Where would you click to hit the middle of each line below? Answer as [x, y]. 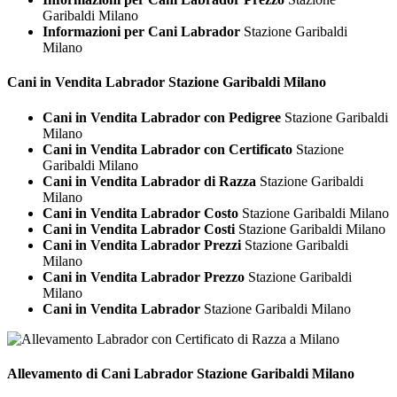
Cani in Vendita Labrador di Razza [149, 181]
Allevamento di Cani [69, 373]
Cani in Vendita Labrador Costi [139, 229]
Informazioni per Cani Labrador [143, 31]
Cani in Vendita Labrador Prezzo [144, 276]
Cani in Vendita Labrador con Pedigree [162, 117]
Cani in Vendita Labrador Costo [140, 213]
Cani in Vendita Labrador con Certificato [167, 149]
